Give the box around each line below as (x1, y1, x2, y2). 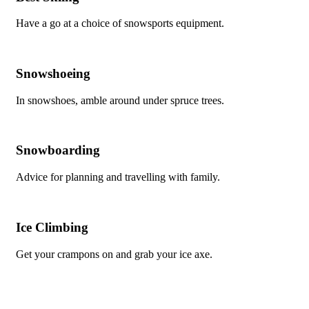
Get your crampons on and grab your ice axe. (16, 248, 212, 260)
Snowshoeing (16, 66, 90, 81)
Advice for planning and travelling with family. (16, 171, 220, 183)
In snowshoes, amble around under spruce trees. (16, 94, 224, 106)
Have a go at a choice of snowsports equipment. (16, 17, 224, 30)
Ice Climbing (16, 219, 88, 235)
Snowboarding (16, 143, 100, 158)
